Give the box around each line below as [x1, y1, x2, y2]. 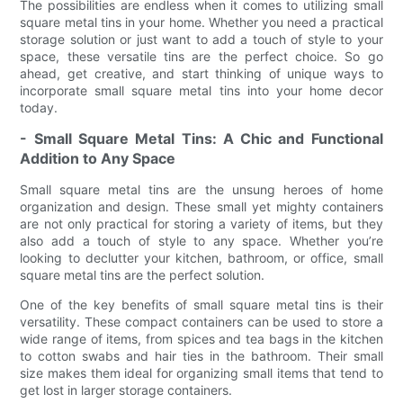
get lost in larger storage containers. [20, 381, 233, 398]
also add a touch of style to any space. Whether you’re [20, 232, 383, 248]
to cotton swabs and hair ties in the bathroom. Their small [20, 347, 383, 363]
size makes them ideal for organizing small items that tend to [20, 364, 383, 381]
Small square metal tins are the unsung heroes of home [20, 181, 383, 197]
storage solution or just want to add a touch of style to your [20, 31, 383, 47]
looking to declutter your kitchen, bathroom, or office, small [20, 249, 383, 265]
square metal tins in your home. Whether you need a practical [20, 13, 383, 30]
